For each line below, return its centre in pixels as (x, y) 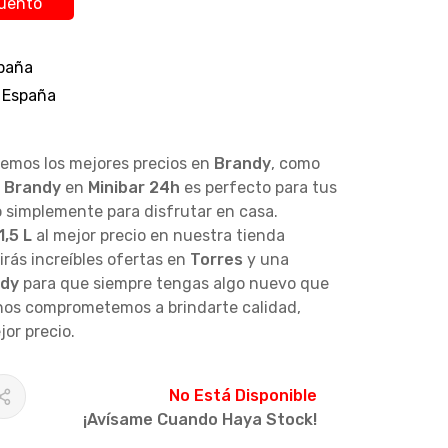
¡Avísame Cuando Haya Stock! (200, 419)
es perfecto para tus (258, 187)
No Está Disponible (243, 395)
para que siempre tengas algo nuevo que (173, 283)
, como (295, 163)
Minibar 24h (133, 187)
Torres (216, 259)
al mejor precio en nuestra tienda (158, 235)
